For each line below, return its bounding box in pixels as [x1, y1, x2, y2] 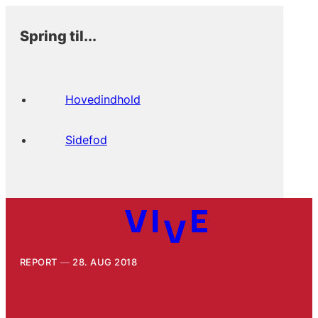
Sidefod [65, 132, 107, 147]
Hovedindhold [65, 92, 141, 106]
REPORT [19, 256, 57, 268]
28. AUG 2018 [72, 256, 138, 268]
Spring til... [19, 26, 97, 45]
